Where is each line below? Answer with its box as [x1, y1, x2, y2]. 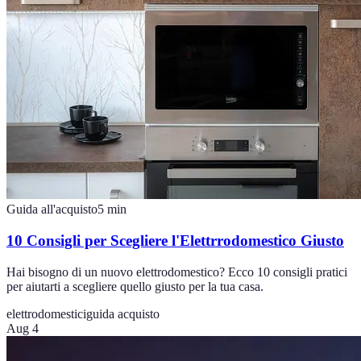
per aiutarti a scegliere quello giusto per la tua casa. [6, 279, 263, 293]
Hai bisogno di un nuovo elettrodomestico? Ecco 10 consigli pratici [6, 264, 347, 279]
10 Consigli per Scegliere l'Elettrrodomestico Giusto [6, 232, 344, 250]
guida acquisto [86, 306, 160, 321]
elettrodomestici [6, 306, 86, 321]
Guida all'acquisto [6, 202, 98, 217]
